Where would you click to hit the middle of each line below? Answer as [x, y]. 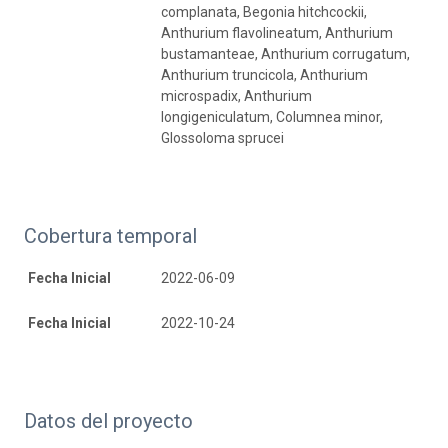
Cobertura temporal [110, 236]
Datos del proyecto [108, 421]
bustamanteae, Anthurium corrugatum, [285, 54]
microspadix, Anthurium [236, 96]
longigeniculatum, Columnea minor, [272, 117]
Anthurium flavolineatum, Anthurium [277, 33]
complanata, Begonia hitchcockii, [264, 12]
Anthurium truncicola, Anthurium [264, 75]
